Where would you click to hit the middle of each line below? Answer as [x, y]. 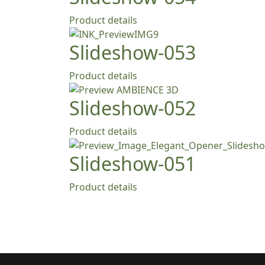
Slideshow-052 [132, 108]
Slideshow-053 [132, 52]
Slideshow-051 [132, 164]
